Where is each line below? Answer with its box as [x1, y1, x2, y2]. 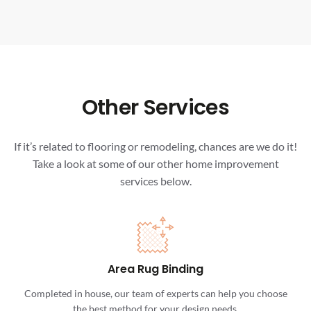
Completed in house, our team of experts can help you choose [24, 287, 287, 299]
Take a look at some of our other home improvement [32, 156, 279, 170]
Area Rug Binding [108, 261, 203, 278]
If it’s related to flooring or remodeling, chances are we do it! [14, 139, 297, 153]
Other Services [81, 92, 230, 122]
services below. [119, 174, 192, 187]
